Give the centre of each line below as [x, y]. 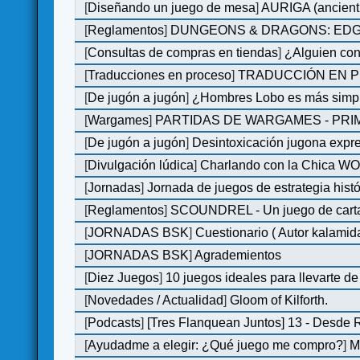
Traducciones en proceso [160, 75]
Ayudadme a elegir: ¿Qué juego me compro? [216, 345]
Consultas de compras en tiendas [183, 52]
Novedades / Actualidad [156, 300]
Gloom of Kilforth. [279, 300]
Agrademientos [238, 255]
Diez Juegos [124, 277]
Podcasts [115, 322]
